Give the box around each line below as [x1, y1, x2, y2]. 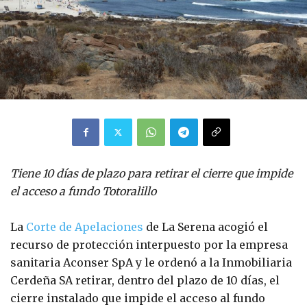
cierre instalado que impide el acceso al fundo [10, 291, 265, 305]
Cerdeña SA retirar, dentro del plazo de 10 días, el [10, 273, 280, 287]
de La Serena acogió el [143, 219, 268, 234]
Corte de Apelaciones [26, 219, 143, 234]
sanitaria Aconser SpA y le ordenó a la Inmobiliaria [10, 255, 292, 269]
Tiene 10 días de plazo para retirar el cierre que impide [10, 166, 293, 180]
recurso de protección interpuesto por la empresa [10, 237, 288, 251]
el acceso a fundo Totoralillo [10, 184, 156, 198]
